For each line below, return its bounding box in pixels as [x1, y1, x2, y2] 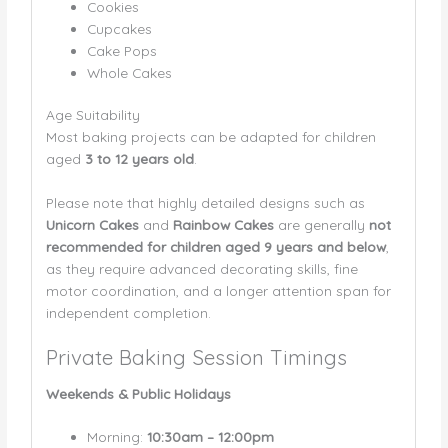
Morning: [86, 428, 147, 446]
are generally [273, 216, 369, 234]
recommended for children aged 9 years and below [45, 238, 386, 256]
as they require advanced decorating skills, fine [45, 260, 358, 278]
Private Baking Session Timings [45, 344, 347, 371]
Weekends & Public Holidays [45, 384, 231, 402]
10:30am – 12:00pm [146, 428, 274, 446]
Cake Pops [86, 41, 157, 59]
